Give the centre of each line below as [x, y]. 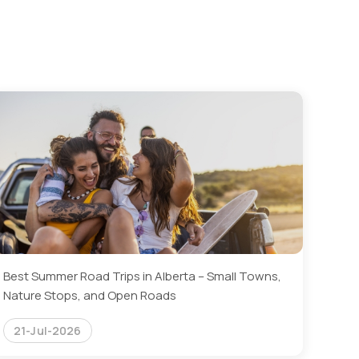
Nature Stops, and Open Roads [90, 296]
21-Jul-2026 [48, 331]
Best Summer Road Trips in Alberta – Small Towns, [142, 276]
